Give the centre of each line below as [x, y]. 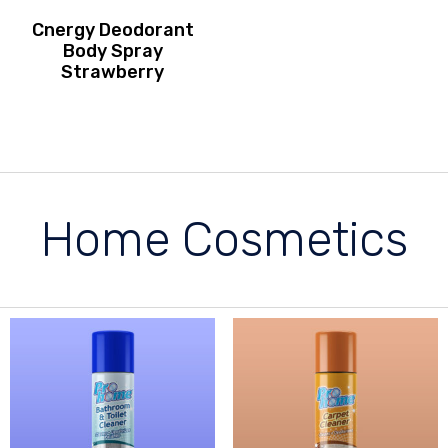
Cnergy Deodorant [112, 30]
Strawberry [113, 72]
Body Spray [112, 51]
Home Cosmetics [224, 240]
